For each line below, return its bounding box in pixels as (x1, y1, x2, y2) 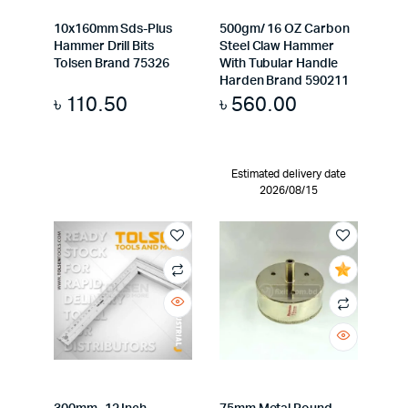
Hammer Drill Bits (54, 40, 154, 54)
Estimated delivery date (230, 168, 347, 180)
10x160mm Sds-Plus (54, 23, 172, 36)
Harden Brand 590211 (219, 75, 349, 88)
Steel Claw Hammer (219, 40, 334, 54)
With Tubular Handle (219, 57, 338, 71)
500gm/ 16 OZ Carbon (219, 23, 350, 36)
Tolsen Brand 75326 (54, 57, 169, 71)
